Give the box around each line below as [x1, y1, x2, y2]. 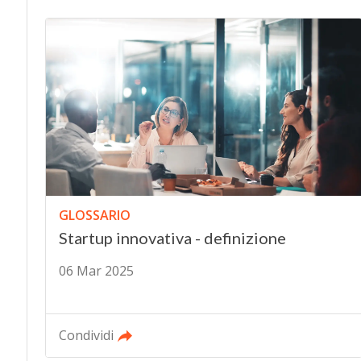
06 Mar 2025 [58, 262, 134, 280]
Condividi [58, 326, 114, 345]
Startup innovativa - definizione [58, 228, 286, 248]
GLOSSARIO [58, 206, 131, 225]
